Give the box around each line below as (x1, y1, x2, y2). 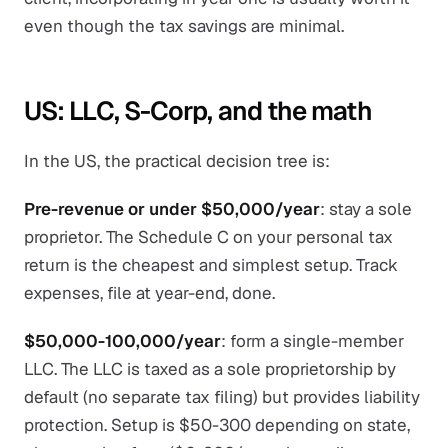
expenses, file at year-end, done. (24, 282, 275, 304)
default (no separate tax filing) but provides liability (24, 386, 420, 408)
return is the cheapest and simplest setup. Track (24, 254, 398, 276)
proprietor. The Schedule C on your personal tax (24, 226, 393, 248)
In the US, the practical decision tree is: (24, 150, 330, 172)
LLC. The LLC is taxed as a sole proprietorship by (24, 358, 396, 380)
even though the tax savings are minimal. (24, 15, 344, 37)
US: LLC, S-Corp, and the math (24, 94, 372, 128)
